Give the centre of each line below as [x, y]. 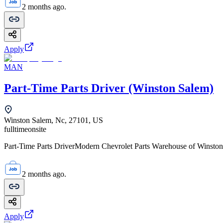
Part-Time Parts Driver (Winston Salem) [109, 88]
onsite [37, 129]
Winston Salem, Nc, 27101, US [54, 120]
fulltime [16, 129]
